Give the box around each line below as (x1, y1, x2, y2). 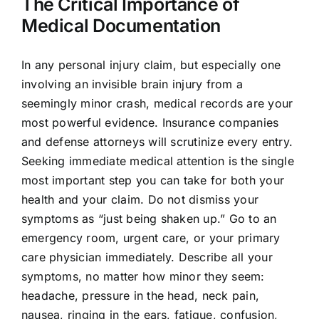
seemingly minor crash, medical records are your (21, 96, 293, 111)
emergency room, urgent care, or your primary (21, 231, 281, 246)
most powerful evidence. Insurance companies (21, 115, 279, 130)
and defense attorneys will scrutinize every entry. (21, 135, 293, 150)
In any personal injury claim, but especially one (21, 58, 281, 73)
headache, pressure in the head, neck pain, (21, 288, 260, 303)
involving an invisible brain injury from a (21, 77, 244, 92)
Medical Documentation (21, 14, 221, 36)
